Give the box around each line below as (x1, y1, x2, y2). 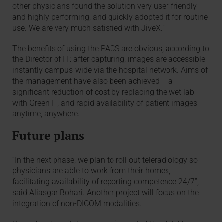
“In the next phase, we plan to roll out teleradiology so (12, 155, 198, 165)
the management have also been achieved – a (12, 76, 173, 86)
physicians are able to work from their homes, (12, 166, 171, 175)
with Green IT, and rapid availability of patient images (12, 98, 198, 108)
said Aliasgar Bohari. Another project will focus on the (12, 187, 199, 197)
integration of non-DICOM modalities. (12, 198, 142, 208)
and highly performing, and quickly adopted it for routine (12, 12, 208, 22)
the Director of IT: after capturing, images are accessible (12, 55, 206, 64)
